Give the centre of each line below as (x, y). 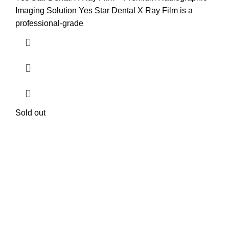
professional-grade (49, 24)
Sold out (30, 113)
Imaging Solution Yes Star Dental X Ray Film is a (104, 11)
